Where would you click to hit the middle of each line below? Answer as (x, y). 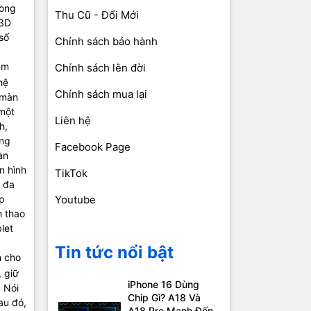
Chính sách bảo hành (106, 42)
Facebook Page (92, 147)
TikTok (71, 174)
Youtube (75, 200)
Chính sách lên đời (100, 68)
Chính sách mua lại (101, 94)
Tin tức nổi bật (114, 253)
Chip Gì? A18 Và (164, 298)
